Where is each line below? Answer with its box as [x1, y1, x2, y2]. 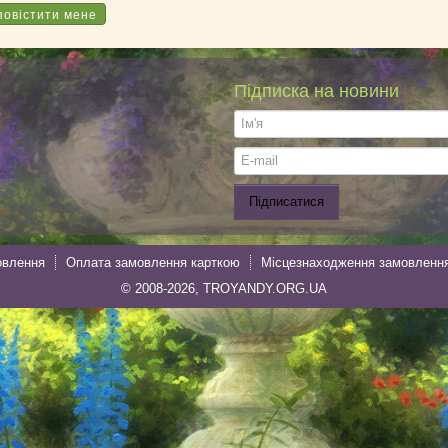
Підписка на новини [234, 80, 399, 101]
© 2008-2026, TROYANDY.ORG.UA [121, 281, 327, 296]
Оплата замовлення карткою [66, 254, 240, 270]
